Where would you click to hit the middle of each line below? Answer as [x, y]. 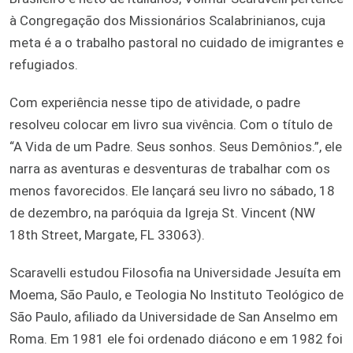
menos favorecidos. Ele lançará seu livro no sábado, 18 [172, 190]
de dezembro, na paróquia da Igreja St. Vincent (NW [162, 212]
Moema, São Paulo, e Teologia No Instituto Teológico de [176, 294]
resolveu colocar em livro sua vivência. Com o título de [171, 124]
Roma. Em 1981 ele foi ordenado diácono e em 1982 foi [176, 338]
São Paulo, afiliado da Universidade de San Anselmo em [174, 316]
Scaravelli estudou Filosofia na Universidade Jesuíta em [175, 272]
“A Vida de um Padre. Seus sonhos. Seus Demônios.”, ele [176, 146]
